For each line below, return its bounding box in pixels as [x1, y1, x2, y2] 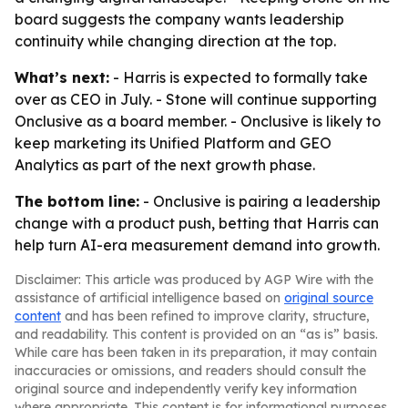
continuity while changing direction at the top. [15, 32, 336, 50]
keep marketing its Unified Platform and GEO [15, 134, 331, 152]
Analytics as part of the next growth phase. [15, 156, 315, 174]
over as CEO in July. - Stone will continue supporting [15, 90, 377, 108]
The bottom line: [15, 192, 139, 210]
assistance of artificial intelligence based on [15, 290, 284, 306]
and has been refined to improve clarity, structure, [61, 308, 370, 324]
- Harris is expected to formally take [109, 68, 368, 87]
